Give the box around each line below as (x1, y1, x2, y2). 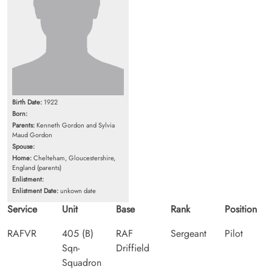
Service (7, 202, 37, 216)
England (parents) (12, 162, 61, 172)
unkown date (58, 185, 96, 195)
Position (225, 202, 257, 216)
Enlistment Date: (12, 185, 58, 195)
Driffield (116, 240, 150, 255)
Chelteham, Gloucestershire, (32, 152, 115, 163)
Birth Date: (12, 97, 42, 107)
